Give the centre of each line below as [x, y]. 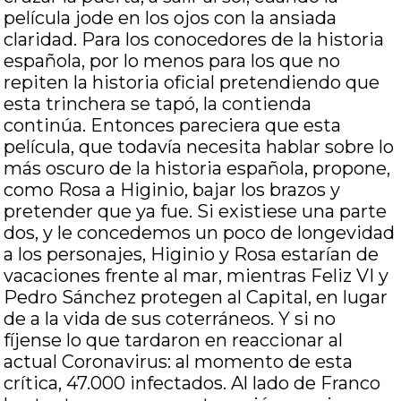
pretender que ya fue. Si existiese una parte [196, 211]
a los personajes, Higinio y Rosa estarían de [192, 254]
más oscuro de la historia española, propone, [197, 168]
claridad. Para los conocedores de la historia [194, 39]
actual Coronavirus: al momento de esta [179, 362]
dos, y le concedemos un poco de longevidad [200, 233]
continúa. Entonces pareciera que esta [173, 125]
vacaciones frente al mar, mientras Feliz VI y [196, 276]
